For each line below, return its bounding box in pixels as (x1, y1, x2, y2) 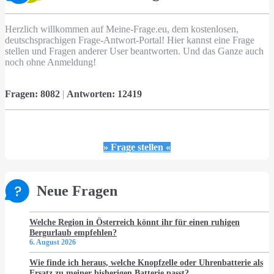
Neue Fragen (37, 183, 117, 199)
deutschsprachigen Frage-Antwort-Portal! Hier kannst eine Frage (5, 35, 254, 46)
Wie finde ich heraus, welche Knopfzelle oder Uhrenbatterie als (29, 257, 263, 268)
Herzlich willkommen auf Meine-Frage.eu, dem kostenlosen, (5, 24, 239, 35)
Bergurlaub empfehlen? (29, 228, 117, 238)
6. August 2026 (29, 238, 76, 247)
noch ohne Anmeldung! (5, 57, 96, 68)
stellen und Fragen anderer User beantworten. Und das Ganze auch (5, 46, 264, 57)
